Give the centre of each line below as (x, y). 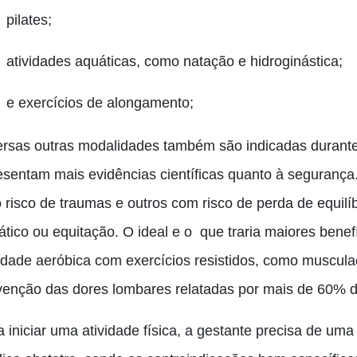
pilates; (29, 20)
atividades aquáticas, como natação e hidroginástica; (175, 61)
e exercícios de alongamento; (100, 103)
